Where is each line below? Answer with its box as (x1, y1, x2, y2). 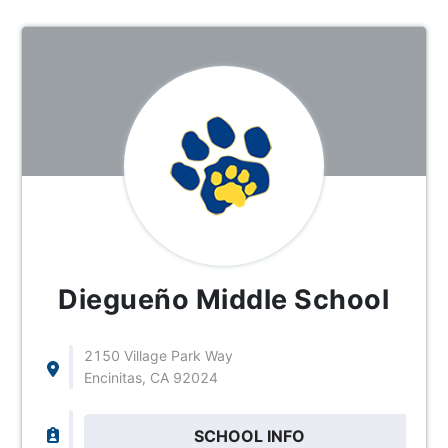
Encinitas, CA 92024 (83, 368, 218, 386)
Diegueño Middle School (58, 282, 390, 316)
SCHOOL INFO (194, 425, 306, 446)
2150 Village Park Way (83, 346, 233, 364)
